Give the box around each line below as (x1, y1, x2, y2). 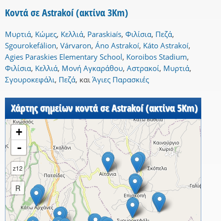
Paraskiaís (87, 29, 121, 39)
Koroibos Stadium (126, 52, 187, 62)
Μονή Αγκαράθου (62, 63, 123, 74)
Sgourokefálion (5, 40, 56, 51)
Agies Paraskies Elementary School (5, 52, 122, 62)
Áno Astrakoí (95, 40, 139, 51)
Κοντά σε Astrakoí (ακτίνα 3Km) (5, 6, 128, 20)
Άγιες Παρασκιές (92, 74, 149, 85)
